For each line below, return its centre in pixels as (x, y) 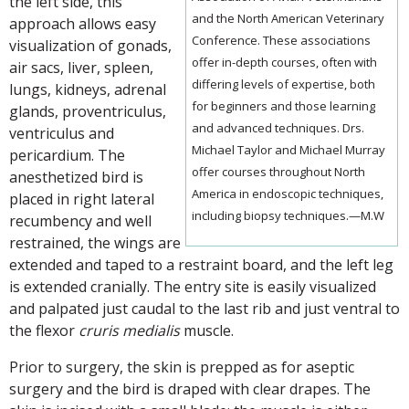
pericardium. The (67, 155)
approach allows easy (83, 23)
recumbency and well (80, 220)
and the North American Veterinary (288, 18)
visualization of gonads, (90, 45)
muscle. (207, 330)
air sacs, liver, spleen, (81, 67)
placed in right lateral (82, 199)
